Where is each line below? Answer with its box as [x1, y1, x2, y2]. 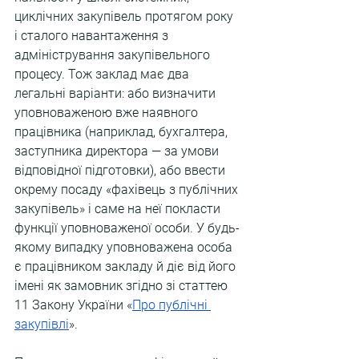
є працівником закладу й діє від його [14, 259, 239, 274]
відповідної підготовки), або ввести [14, 163, 228, 178]
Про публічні [132, 297, 211, 313]
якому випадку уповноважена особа [14, 240, 236, 255]
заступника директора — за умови [14, 143, 222, 159]
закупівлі [14, 317, 69, 332]
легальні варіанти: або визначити [14, 86, 219, 101]
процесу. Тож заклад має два [14, 67, 192, 82]
